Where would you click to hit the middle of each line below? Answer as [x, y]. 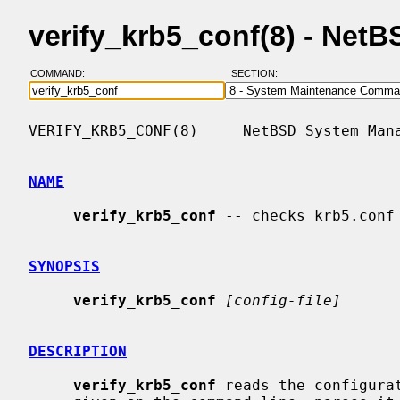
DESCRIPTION [78, 351]
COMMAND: [62, 74]
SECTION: [258, 74]
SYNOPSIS [64, 266]
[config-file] [283, 300]
